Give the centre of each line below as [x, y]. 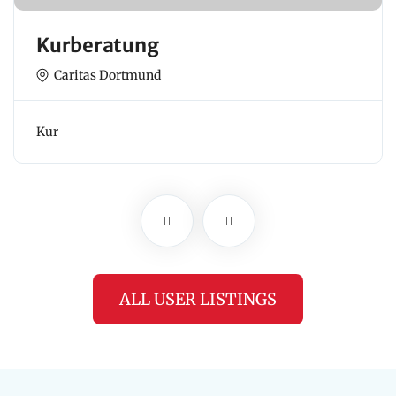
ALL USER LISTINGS [198, 300]
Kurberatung [98, 46]
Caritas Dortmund [107, 76]
